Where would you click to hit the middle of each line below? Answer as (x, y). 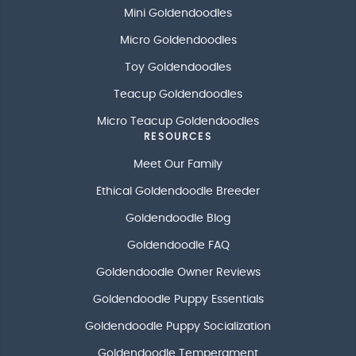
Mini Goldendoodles (178, 14)
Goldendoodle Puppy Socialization (178, 327)
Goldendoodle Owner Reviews (178, 273)
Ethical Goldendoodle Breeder (178, 192)
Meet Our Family (178, 165)
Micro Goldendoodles (178, 41)
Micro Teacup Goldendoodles (178, 122)
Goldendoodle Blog (178, 219)
